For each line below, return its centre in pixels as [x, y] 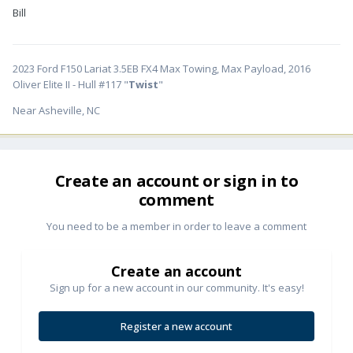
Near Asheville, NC [56, 111]
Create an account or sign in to [176, 181]
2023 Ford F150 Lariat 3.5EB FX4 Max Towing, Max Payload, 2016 [162, 69]
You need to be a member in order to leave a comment [176, 227]
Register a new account [176, 327]
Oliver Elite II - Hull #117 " [71, 85]
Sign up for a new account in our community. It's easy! [176, 288]
